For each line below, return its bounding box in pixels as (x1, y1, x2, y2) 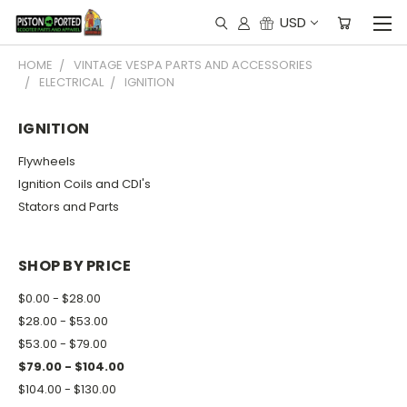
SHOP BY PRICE (18, 254, 132, 276)
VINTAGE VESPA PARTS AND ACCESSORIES (74, 56, 313, 74)
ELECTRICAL (39, 74, 104, 91)
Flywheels (18, 152, 75, 170)
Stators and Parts (18, 197, 119, 215)
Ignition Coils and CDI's (18, 174, 151, 193)
